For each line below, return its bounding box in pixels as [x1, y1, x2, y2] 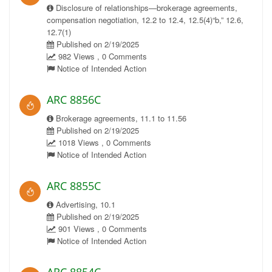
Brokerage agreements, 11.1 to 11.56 [53, 112, 186, 124]
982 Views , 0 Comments [56, 50, 147, 62]
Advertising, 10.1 [53, 199, 115, 210]
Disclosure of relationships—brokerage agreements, [53, 2, 237, 13]
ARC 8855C [47, 178, 101, 193]
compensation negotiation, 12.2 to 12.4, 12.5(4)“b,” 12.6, [47, 14, 243, 25]
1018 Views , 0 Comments [56, 137, 151, 148]
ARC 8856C [47, 92, 101, 107]
